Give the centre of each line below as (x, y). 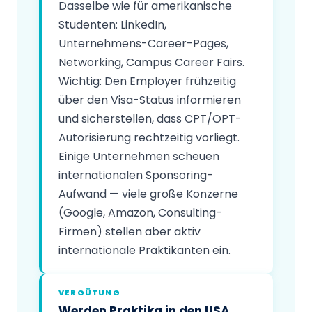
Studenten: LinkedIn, (112, 24)
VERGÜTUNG (89, 292)
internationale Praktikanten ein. (145, 250)
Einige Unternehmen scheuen (139, 156)
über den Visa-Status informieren (150, 100)
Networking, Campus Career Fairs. (151, 62)
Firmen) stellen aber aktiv (130, 231)
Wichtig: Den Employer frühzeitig (147, 81)
